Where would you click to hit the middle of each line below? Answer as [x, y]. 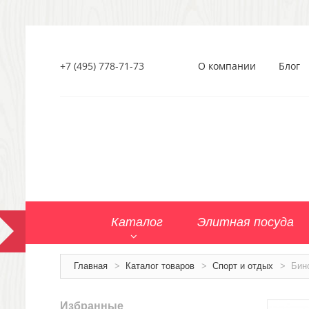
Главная [91, 266]
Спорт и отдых [243, 266]
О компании [227, 66]
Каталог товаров [160, 266]
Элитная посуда [246, 222]
